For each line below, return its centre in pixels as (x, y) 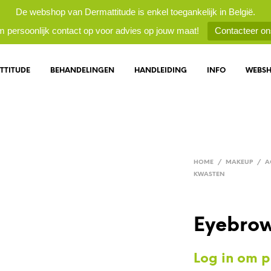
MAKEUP (240, 162)
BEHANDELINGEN (83, 70)
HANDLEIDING (161, 70)
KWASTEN (209, 175)
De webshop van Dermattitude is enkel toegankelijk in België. (135, 12)
